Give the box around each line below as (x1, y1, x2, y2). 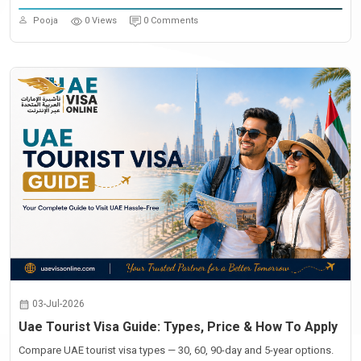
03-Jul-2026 (32, 298, 85, 309)
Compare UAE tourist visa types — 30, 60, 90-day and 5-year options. (19, 344, 334, 356)
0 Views (85, 15, 117, 26)
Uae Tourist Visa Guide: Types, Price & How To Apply (19, 319, 338, 334)
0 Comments (143, 15, 198, 26)
